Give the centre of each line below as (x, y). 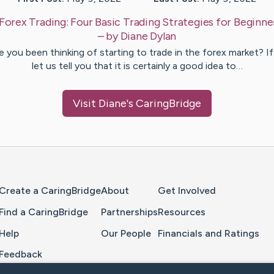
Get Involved (187, 191)
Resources (182, 212)
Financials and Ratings (209, 233)
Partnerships (129, 212)
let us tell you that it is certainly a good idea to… (137, 66)
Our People (126, 233)
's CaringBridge (164, 104)
